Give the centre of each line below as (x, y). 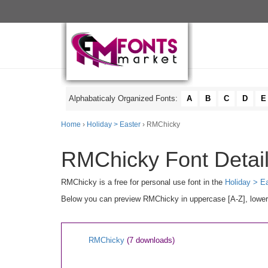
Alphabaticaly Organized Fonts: (124, 98)
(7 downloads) (151, 240)
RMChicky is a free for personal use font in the (143, 182)
